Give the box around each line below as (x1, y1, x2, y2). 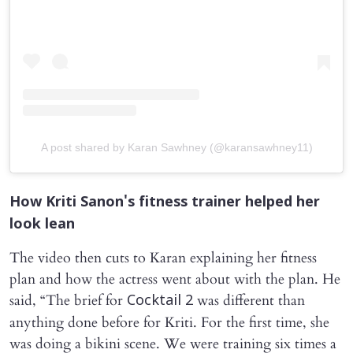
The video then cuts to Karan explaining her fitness (9, 247, 317, 268)
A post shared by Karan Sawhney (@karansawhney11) (40, 140, 313, 154)
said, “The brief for (9, 290, 127, 310)
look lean (9, 215, 75, 234)
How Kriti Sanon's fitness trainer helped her (9, 193, 320, 212)
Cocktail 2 (127, 292, 193, 310)
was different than (193, 290, 305, 310)
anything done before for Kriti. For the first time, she (9, 312, 329, 333)
